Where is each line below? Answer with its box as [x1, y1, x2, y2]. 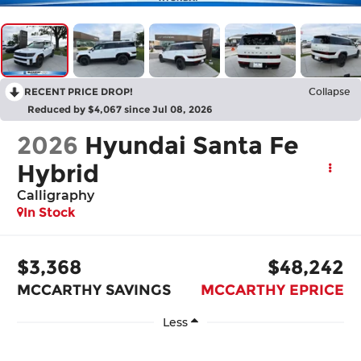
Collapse [309, 86, 350, 98]
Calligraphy [17, 188, 95, 204]
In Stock [23, 205, 77, 221]
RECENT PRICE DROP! [24, 85, 133, 98]
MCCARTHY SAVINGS [17, 280, 172, 299]
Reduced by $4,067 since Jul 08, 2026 [27, 103, 213, 116]
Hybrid [17, 159, 100, 189]
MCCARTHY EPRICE [200, 280, 344, 299]
